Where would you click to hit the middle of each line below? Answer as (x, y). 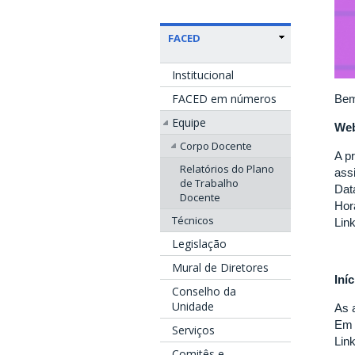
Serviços (193, 330)
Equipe (189, 122)
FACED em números (224, 98)
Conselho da (204, 291)
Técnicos (193, 220)
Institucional (203, 74)
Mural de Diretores (220, 267)
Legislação (199, 243)
